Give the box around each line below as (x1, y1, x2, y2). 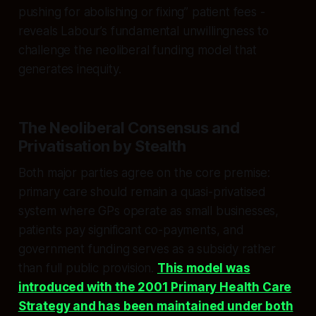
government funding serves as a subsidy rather (18, 242, 276, 257)
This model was (157, 261, 250, 276)
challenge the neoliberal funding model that (18, 43, 257, 58)
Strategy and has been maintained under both (18, 299, 293, 314)
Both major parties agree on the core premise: (18, 166, 271, 181)
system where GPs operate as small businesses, (18, 204, 279, 219)
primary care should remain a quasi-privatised (18, 185, 267, 200)
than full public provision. (18, 261, 157, 276)
